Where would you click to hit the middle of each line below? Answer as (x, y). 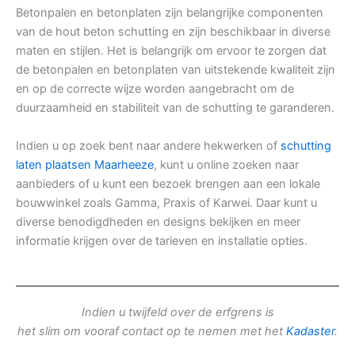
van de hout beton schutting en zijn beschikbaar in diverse (173, 32)
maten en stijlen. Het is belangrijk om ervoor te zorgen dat (171, 51)
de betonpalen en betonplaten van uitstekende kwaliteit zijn (176, 70)
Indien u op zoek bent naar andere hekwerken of (148, 146)
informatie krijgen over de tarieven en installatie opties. (162, 241)
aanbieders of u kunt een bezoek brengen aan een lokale (168, 184)
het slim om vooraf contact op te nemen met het (152, 332)
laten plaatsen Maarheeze (85, 165)
